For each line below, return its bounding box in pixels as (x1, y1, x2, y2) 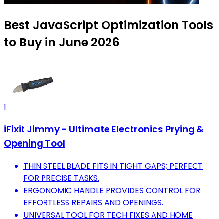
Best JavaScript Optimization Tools (4, 17, 213, 34)
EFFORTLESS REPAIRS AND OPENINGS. (23, 197, 163, 208)
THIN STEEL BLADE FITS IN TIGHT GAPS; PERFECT (23, 160, 203, 172)
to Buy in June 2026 (4, 34, 120, 51)
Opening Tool (4, 137, 65, 151)
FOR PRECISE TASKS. (23, 172, 99, 184)
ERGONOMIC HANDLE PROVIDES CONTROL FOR (23, 184, 200, 196)
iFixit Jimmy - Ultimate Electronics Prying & (4, 123, 204, 136)
